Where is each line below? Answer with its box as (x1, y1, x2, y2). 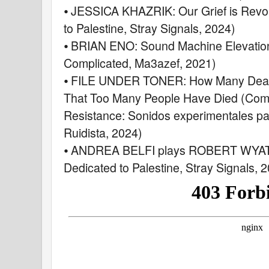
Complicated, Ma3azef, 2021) (64, 53, 216, 71)
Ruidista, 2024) (64, 123, 142, 141)
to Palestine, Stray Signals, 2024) (64, 19, 235, 37)
